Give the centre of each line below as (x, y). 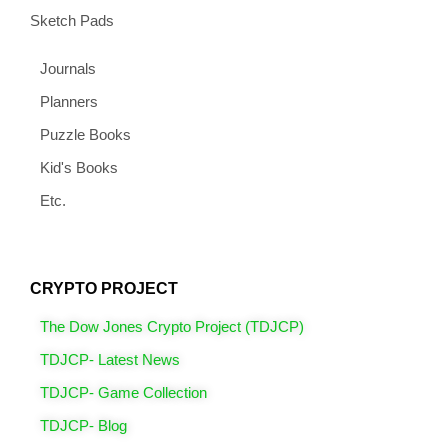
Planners (69, 101)
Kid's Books (79, 167)
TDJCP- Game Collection (123, 392)
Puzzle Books (85, 134)
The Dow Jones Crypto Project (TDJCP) (172, 326)
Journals (68, 68)
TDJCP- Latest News (110, 359)
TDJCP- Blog (83, 425)
